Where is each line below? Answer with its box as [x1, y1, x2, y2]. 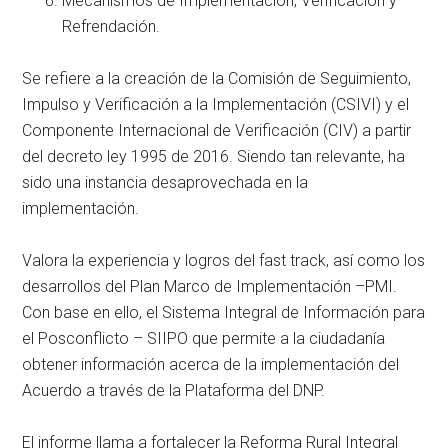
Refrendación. [62, 16, 161, 36]
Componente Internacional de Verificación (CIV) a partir [22, 120, 412, 140]
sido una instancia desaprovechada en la [22, 172, 309, 192]
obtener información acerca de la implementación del [22, 354, 400, 374]
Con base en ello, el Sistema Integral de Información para [22, 302, 426, 322]
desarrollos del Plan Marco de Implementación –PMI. [22, 276, 398, 296]
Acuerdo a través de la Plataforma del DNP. [22, 380, 326, 400]
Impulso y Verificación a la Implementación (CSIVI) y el [22, 94, 410, 114]
